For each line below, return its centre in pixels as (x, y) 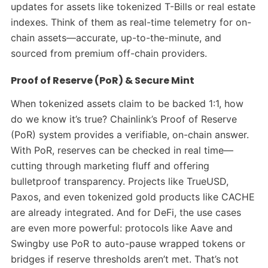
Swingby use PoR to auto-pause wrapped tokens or (128, 243)
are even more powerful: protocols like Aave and (121, 228)
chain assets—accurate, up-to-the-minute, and (116, 37)
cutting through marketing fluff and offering (110, 165)
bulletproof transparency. (69, 181)
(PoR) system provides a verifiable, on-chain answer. (130, 134)
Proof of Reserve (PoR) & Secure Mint (102, 80)
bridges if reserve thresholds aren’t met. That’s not (124, 259)
